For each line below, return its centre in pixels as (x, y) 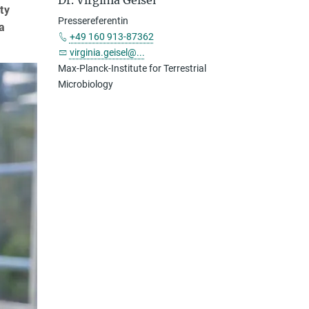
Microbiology (85, 84)
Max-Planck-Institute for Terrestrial (132, 68)
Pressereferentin (93, 21)
